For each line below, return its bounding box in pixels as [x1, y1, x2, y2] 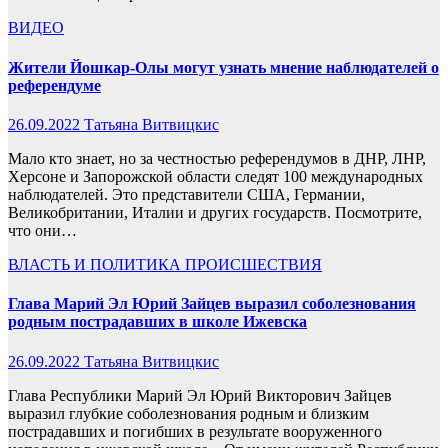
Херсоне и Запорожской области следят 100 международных [8, 168, 423, 185]
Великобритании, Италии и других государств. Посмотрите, [8, 204, 422, 221]
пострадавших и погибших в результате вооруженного [8, 422, 382, 440]
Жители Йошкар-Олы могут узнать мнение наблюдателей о [8, 58, 439, 76]
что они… [8, 222, 77, 239]
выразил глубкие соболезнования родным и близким [8, 404, 369, 422]
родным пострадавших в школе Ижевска [8, 313, 307, 331]
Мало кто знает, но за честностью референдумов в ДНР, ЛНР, [8, 150, 426, 167]
